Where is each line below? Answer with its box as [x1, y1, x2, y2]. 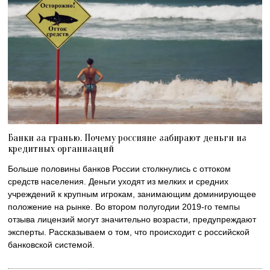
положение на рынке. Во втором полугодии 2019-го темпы [8, 202, 240, 212]
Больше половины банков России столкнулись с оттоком [8, 164, 231, 174]
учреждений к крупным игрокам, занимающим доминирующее [8, 189, 257, 199]
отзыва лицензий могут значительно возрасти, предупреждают [8, 215, 257, 225]
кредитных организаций [8, 143, 115, 155]
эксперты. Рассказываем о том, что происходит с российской [8, 227, 250, 237]
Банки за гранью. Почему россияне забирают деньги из [8, 132, 247, 144]
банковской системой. [8, 240, 95, 250]
